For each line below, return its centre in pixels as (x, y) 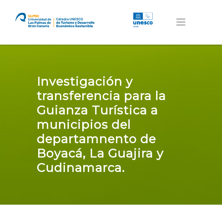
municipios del (84, 125)
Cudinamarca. (81, 168)
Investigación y (85, 82)
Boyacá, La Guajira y (100, 153)
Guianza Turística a (97, 110)
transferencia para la (101, 96)
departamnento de (96, 139)
